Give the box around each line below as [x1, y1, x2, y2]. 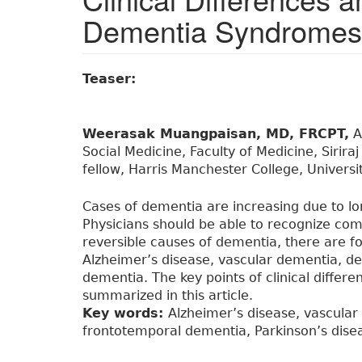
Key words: [82, 305, 168, 322]
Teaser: [82, 71, 141, 87]
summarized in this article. [82, 288, 253, 304]
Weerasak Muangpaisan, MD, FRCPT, [82, 126, 349, 142]
